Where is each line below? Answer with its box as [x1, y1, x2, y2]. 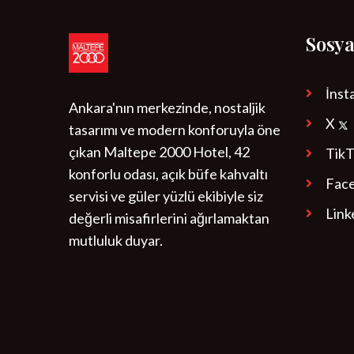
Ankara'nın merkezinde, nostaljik [69, 99, 265, 116]
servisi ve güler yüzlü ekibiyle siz [69, 187, 263, 205]
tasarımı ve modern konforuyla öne [69, 121, 281, 138]
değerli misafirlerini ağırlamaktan [69, 209, 269, 227]
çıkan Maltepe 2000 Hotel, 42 [69, 143, 250, 160]
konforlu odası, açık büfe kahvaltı [69, 165, 268, 183]
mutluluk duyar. [69, 232, 163, 249]
